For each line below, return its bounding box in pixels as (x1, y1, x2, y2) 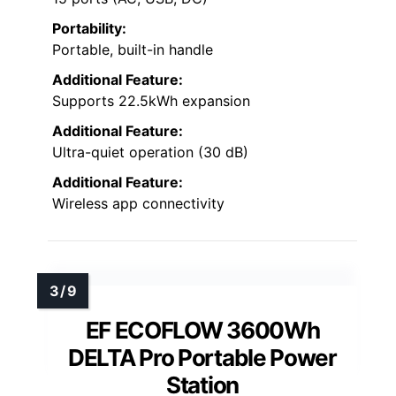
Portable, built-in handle (52, 40, 213, 58)
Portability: (52, 19, 126, 37)
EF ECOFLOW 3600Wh (85, 316, 320, 344)
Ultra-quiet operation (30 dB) (52, 142, 248, 161)
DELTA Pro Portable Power (68, 343, 337, 371)
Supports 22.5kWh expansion (52, 91, 250, 110)
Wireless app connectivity (52, 194, 225, 212)
